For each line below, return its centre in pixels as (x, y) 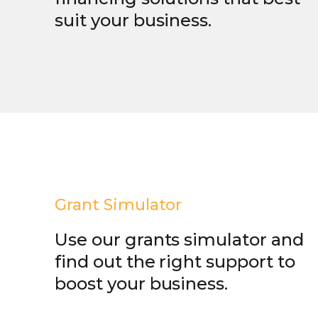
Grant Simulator (119, 205)
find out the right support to (175, 262)
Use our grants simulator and (179, 240)
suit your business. (133, 20)
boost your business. (142, 284)
